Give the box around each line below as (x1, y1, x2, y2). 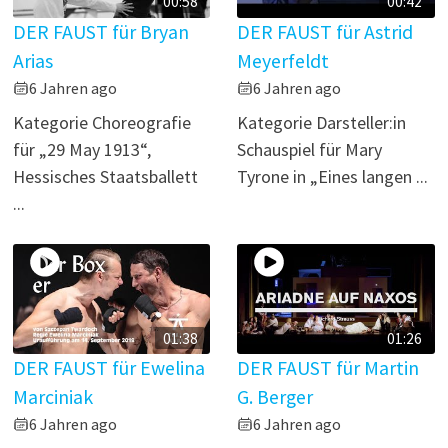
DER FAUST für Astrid (237, 19, 414, 44)
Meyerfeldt (237, 48, 330, 73)
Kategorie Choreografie (13, 110, 192, 134)
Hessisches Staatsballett (13, 164, 199, 188)
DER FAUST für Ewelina (13, 356, 206, 381)
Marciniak (13, 385, 94, 410)
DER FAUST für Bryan (13, 19, 190, 44)
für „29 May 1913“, (13, 137, 152, 161)
